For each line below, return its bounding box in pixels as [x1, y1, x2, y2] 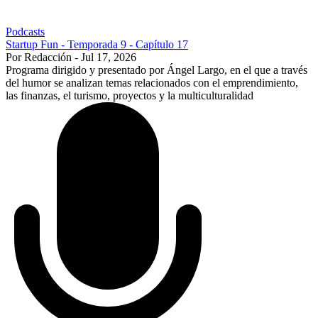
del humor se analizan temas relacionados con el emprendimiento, [6, 76, 298, 89]
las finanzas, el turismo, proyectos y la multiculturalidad [6, 89, 253, 102]
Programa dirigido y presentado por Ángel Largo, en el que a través [6, 63, 307, 76]
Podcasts [6, 25, 45, 38]
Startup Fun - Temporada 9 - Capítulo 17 [6, 38, 188, 50]
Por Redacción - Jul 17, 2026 [6, 50, 136, 63]
